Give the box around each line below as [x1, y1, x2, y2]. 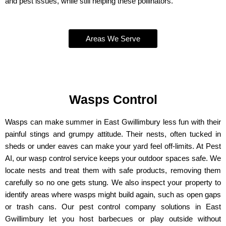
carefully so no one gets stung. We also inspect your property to [5, 178, 221, 187]
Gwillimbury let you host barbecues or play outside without [5, 214, 221, 223]
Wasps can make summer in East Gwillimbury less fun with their [5, 118, 221, 127]
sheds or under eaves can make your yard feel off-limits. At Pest [5, 142, 221, 151]
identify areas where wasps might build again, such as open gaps [5, 190, 221, 199]
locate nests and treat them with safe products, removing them [5, 166, 221, 175]
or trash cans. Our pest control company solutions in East [5, 202, 221, 211]
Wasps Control [69, 92, 157, 107]
